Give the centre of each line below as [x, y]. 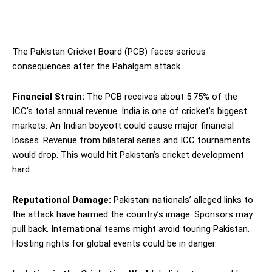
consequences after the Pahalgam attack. [97, 66]
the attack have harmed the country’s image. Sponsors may [132, 214]
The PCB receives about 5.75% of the [161, 96]
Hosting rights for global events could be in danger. [114, 243]
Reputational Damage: [62, 199]
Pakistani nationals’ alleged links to [182, 199]
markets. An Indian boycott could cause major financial [123, 125]
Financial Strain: [48, 96]
